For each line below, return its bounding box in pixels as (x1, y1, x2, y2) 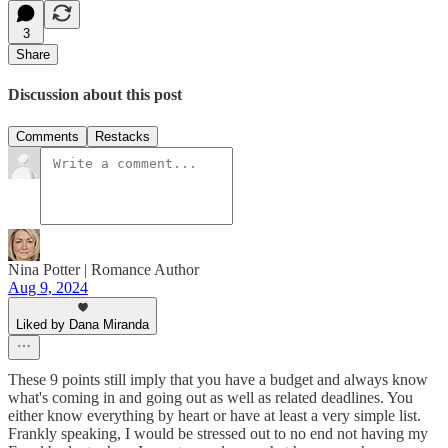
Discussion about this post (8, 86, 182, 104)
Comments (16, 128, 79, 144)
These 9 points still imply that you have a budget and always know (8, 370, 428, 388)
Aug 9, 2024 (8, 278, 88, 296)
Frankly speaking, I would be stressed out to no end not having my (8, 424, 428, 442)
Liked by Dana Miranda (16, 316, 149, 332)
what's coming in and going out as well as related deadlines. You (8, 388, 413, 406)
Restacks (95, 128, 150, 144)
